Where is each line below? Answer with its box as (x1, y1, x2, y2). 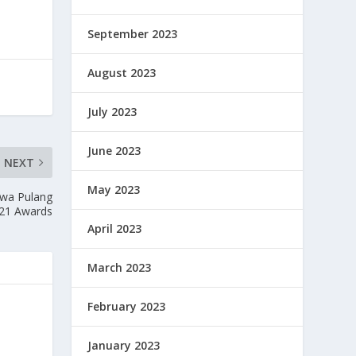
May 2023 (87, 181, 141, 197)
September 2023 (87, 25, 178, 41)
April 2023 (87, 220, 142, 236)
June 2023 (87, 142, 141, 158)
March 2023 (87, 259, 152, 275)
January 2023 (87, 337, 161, 353)
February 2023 (87, 298, 166, 314)
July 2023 (87, 103, 137, 119)
